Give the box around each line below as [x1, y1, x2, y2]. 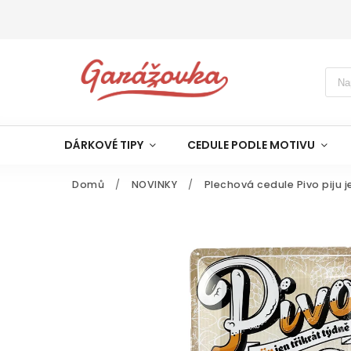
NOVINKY [131, 178, 177, 191]
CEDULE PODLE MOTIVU [187, 137, 315, 153]
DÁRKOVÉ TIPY [64, 137, 143, 153]
